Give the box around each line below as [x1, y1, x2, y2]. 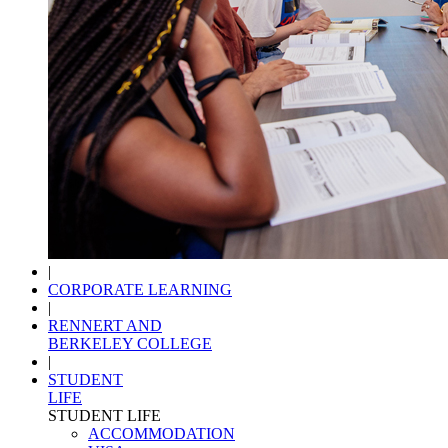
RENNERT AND [48, 317, 162, 335]
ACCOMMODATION [88, 425, 235, 443]
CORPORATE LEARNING [48, 281, 232, 299]
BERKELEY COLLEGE [48, 335, 212, 353]
